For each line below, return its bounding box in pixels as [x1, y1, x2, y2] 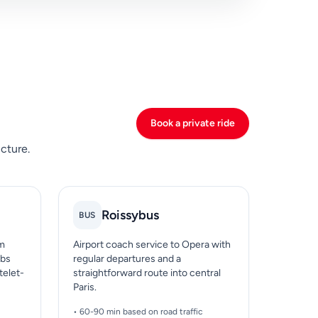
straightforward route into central [72, 267, 221, 280]
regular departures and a [72, 253, 181, 265]
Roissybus [101, 207, 159, 224]
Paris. [72, 281, 97, 294]
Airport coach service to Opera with [72, 238, 231, 251]
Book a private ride [150, 117, 236, 130]
